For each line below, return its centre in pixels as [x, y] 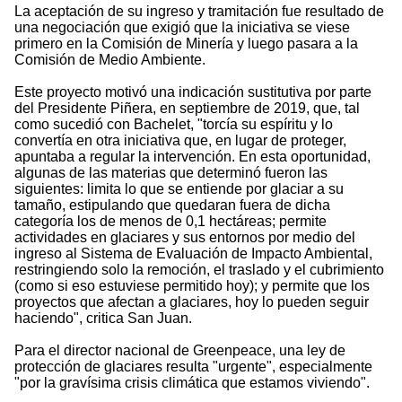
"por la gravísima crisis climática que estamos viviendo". [192, 383]
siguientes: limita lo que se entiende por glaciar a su [179, 189]
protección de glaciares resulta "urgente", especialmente [193, 367]
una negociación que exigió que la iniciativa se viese [182, 28]
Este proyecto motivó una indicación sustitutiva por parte [193, 92]
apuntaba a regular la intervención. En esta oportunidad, [192, 157]
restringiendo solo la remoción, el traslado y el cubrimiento [199, 270]
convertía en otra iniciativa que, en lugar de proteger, [180, 141]
